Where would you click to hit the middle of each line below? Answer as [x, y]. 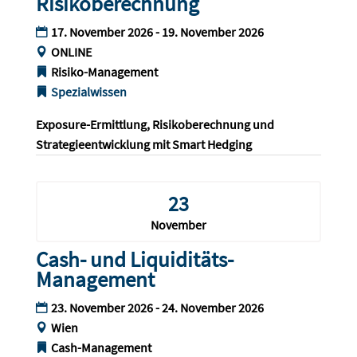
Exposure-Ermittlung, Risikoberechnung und [156, 125]
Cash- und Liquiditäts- [134, 259]
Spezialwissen [88, 92]
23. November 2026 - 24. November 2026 [157, 308]
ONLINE [71, 52]
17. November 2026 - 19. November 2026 [157, 32]
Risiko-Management [104, 72]
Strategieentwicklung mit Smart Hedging [143, 145]
